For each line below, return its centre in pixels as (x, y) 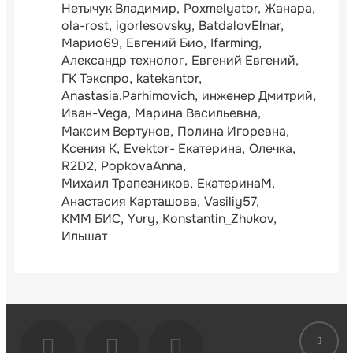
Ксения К (89, 148)
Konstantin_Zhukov (218, 218)
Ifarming (234, 43)
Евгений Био (165, 43)
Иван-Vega (95, 113)
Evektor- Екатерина (183, 148)
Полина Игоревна (232, 131)
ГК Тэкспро (95, 78)
